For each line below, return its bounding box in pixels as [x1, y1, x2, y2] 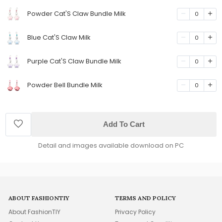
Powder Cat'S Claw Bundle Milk [27, 9, 126, 19]
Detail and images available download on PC [38, 141, 184, 151]
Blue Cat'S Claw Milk [27, 33, 91, 43]
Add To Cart [103, 120, 145, 129]
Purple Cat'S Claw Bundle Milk [27, 56, 122, 66]
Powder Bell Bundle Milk [27, 80, 103, 90]
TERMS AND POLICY [115, 194, 176, 202]
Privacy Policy [115, 207, 156, 216]
